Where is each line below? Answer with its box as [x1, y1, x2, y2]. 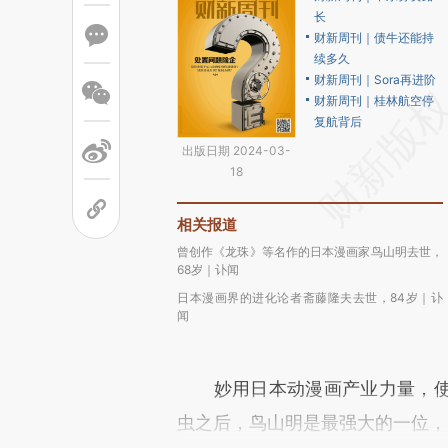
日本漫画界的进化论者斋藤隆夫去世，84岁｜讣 [177, 290, 443, 305]
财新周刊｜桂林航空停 [314, 93, 434, 108]
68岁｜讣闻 [177, 262, 239, 277]
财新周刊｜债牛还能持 [314, 30, 434, 45]
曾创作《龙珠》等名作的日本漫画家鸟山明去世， [177, 244, 443, 259]
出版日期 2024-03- [182, 143, 291, 158]
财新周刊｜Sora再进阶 [314, 72, 436, 87]
